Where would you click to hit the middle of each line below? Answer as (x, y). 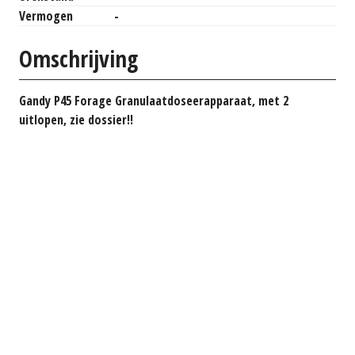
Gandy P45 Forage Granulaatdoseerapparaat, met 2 (154, 100)
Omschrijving (78, 58)
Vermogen (46, 16)
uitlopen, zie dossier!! (76, 119)
